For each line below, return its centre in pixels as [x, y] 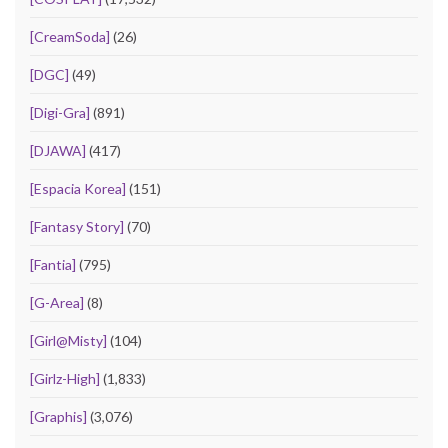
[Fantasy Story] [77, 227]
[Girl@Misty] [68, 341]
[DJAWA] [58, 151]
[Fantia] [53, 265]
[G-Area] [57, 303]
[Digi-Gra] [60, 113]
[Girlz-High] [65, 379]
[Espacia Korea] [78, 189]
